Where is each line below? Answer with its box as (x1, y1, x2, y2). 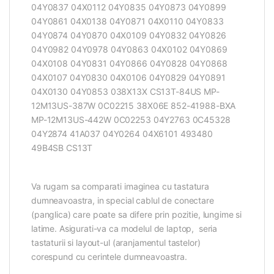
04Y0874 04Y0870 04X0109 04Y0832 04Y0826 (31, 30, 226, 41)
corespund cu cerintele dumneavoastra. (31, 251, 187, 262)
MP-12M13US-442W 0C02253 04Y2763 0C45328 (31, 114, 231, 125)
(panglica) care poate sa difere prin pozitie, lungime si (31, 209, 242, 220)
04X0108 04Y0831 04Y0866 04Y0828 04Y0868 (31, 58, 228, 69)
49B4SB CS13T (31, 143, 93, 154)
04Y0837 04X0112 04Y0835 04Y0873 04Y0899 (31, 2, 226, 13)
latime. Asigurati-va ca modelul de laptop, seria (31, 223, 218, 234)
